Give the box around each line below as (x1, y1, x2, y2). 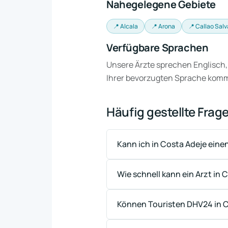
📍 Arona (151, 22, 175, 31)
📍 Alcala (113, 22, 138, 31)
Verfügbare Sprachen (106, 41, 209, 54)
